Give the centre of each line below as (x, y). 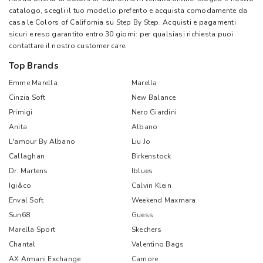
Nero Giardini (154, 112)
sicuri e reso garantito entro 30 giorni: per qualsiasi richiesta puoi (121, 34)
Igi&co (20, 186)
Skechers (146, 230)
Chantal (22, 244)
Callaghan (27, 156)
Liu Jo (141, 141)
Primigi (21, 112)
